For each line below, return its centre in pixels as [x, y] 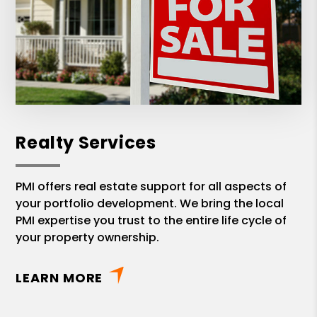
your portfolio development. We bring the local [150, 204]
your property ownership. [88, 238]
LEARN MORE [59, 278]
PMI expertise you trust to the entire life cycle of [151, 221]
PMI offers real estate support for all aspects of [151, 187]
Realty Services [86, 143]
